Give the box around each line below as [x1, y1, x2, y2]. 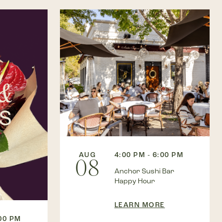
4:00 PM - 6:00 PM [114, 151, 184, 160]
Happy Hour [114, 177, 155, 186]
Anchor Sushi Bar [114, 167, 174, 176]
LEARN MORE [114, 201, 165, 210]
